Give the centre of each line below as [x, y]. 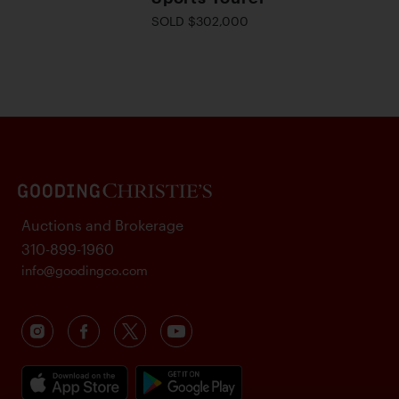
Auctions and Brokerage [102, 225]
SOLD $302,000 [200, 21]
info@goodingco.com [85, 270]
